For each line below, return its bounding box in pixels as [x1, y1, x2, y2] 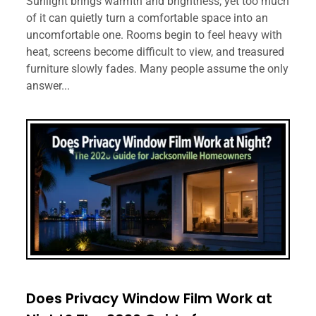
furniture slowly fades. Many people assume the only [26, 62, 289, 76]
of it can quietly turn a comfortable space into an [26, 11, 269, 25]
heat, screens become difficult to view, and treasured [26, 45, 285, 59]
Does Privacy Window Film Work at [26, 288, 273, 308]
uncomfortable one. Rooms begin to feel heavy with [26, 28, 283, 42]
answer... [26, 79, 71, 93]
